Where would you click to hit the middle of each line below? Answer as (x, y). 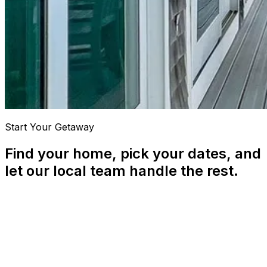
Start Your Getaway (49, 127)
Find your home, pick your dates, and (133, 154)
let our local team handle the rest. (122, 171)
